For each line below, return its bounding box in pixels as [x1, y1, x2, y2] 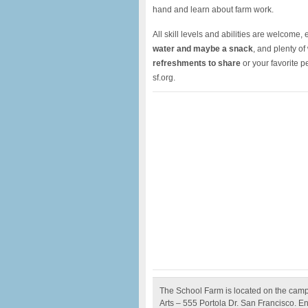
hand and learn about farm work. [153, 5, 274, 14]
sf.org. [153, 73, 175, 82]
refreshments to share [153, 58, 241, 68]
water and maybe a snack [153, 44, 253, 54]
